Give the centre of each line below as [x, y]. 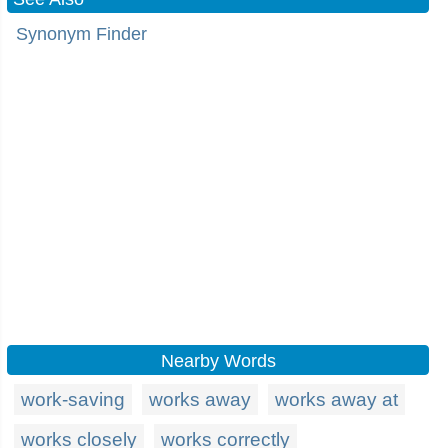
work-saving [73, 399]
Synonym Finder [81, 34]
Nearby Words [218, 361]
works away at [336, 399]
